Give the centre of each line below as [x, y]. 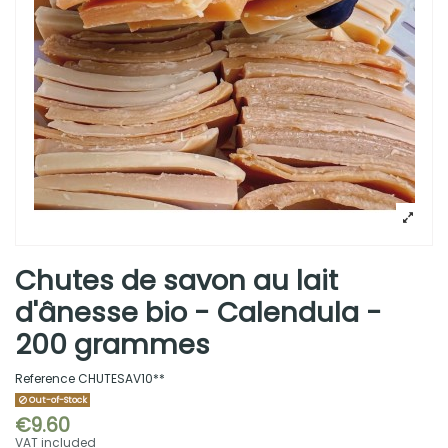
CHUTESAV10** [121, 378]
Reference [45, 378]
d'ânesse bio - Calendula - [198, 313]
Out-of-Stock [56, 399]
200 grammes [112, 345]
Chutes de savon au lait [176, 281]
